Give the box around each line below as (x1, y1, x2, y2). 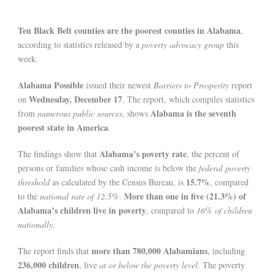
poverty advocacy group (142, 39, 224, 51)
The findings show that (18, 148, 99, 160)
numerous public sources (37, 107, 122, 120)
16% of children (196, 204, 252, 217)
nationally (18, 219, 53, 231)
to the (18, 190, 40, 203)
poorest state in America (18, 121, 108, 134)
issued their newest (83, 79, 153, 91)
